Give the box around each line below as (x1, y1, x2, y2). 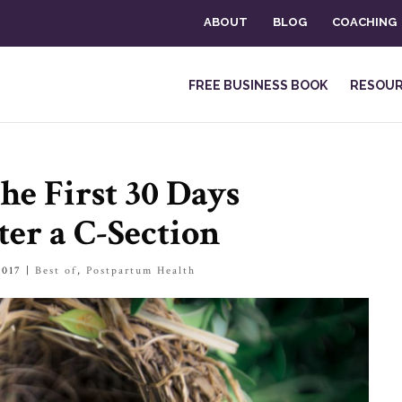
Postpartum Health (86, 264, 196, 277)
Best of (35, 264, 77, 277)
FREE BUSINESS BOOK (188, 78, 328, 92)
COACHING (332, 15, 397, 30)
